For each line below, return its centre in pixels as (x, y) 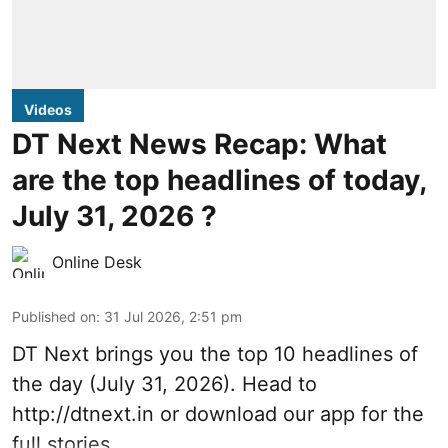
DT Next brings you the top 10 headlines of (215, 353)
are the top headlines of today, (219, 179)
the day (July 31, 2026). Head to (164, 383)
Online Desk (97, 261)
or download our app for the (289, 413)
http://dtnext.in (83, 413)
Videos (48, 109)
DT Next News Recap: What (199, 143)
